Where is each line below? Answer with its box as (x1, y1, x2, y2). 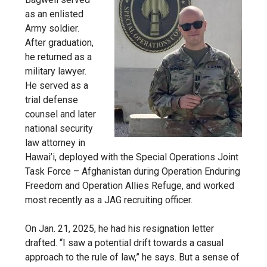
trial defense (25, 94, 78, 105)
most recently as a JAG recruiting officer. (25, 194, 193, 206)
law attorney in (25, 137, 85, 148)
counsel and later (25, 108, 96, 120)
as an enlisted (25, 8, 83, 20)
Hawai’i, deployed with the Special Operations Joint (25, 151, 238, 163)
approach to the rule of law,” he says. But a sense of (25, 252, 240, 263)
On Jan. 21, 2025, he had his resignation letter (25, 223, 214, 234)
